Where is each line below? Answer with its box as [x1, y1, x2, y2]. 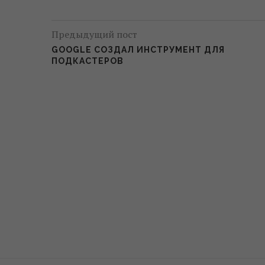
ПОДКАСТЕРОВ [51, 56, 124, 66]
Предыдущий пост [51, 28, 137, 41]
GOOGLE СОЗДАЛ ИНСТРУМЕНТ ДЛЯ [51, 45, 225, 55]
